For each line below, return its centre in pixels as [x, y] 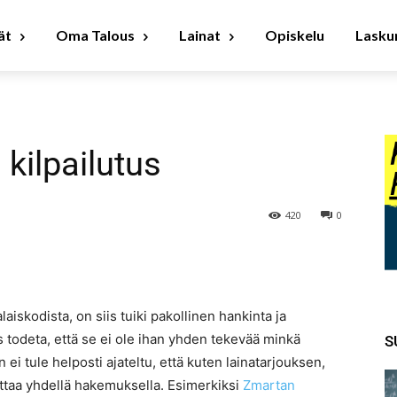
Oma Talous [95, 35]
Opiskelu [295, 35]
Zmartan [269, 385]
